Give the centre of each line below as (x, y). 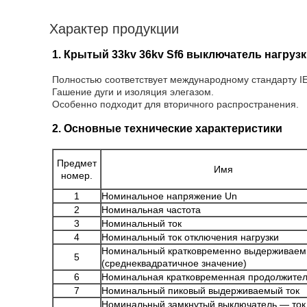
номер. (77, 175)
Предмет (77, 163)
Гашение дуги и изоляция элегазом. (133, 92)
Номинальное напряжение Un (169, 196)
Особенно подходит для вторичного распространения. (175, 104)
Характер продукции (114, 29)
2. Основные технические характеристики (167, 128)
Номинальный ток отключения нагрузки (190, 237)
